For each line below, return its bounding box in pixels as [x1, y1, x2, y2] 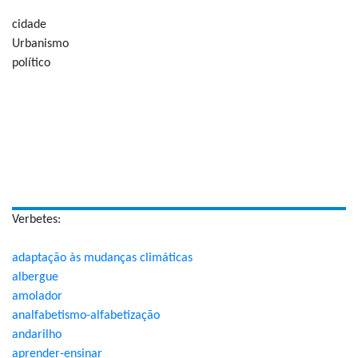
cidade [12, 18, 46, 31]
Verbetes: [12, 213, 61, 226]
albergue [12, 271, 58, 284]
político [12, 57, 50, 70]
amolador [12, 290, 62, 303]
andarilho [12, 328, 62, 341]
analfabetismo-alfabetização [12, 309, 160, 322]
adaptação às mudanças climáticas [12, 252, 193, 265]
